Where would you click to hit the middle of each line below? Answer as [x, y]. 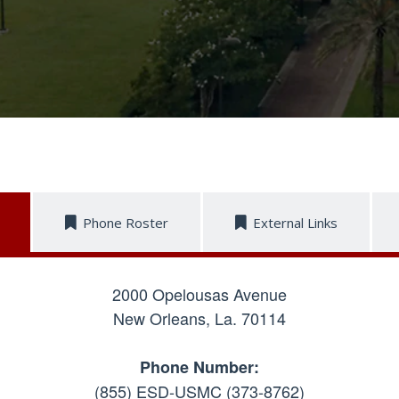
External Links [295, 223]
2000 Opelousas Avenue [199, 294]
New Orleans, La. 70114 [199, 318]
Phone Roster [126, 223]
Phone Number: [199, 367]
